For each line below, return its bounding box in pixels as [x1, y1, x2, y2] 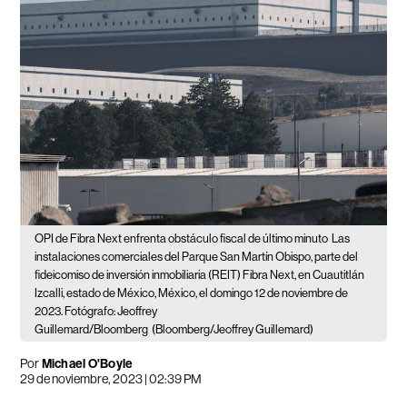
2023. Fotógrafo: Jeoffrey [35, 304, 158, 319]
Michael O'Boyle [39, 356, 134, 372]
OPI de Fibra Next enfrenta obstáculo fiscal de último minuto [35, 232, 329, 246]
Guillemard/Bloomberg [35, 323, 149, 337]
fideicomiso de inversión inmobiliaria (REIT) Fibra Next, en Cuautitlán [35, 268, 365, 283]
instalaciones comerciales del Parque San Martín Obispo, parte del [35, 250, 359, 264]
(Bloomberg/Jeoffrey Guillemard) [152, 323, 314, 337]
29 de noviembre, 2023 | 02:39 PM [20, 372, 203, 387]
